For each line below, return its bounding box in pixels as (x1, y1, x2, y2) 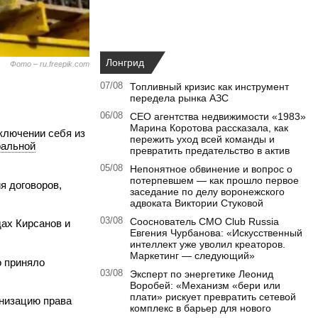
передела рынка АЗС (130, 92, 229, 104)
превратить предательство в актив (130, 145, 290, 157)
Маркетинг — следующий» (130, 250, 255, 262)
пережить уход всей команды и (130, 133, 275, 146)
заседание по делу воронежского (130, 186, 285, 198)
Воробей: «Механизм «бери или (130, 280, 280, 292)
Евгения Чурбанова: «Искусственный (130, 227, 302, 239)
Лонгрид (106, 57, 144, 69)
